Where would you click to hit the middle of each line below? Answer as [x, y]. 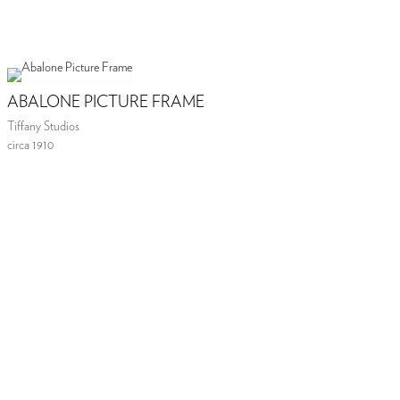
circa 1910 [31, 145]
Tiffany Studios [44, 126]
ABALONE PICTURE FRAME [106, 102]
